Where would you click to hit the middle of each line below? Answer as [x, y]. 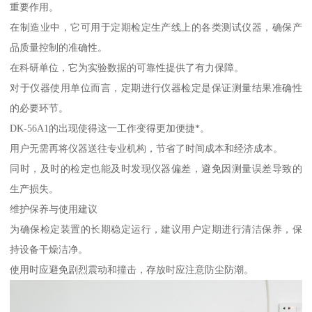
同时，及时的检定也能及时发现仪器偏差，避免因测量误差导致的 [156, 168]
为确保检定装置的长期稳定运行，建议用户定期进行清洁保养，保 [156, 229]
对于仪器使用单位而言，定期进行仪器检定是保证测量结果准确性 [156, 87]
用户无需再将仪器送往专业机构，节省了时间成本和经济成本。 [147, 148]
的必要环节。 [39, 108]
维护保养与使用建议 [54, 209]
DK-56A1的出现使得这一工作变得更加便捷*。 [110, 128]
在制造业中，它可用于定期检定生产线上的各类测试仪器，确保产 [156, 27]
